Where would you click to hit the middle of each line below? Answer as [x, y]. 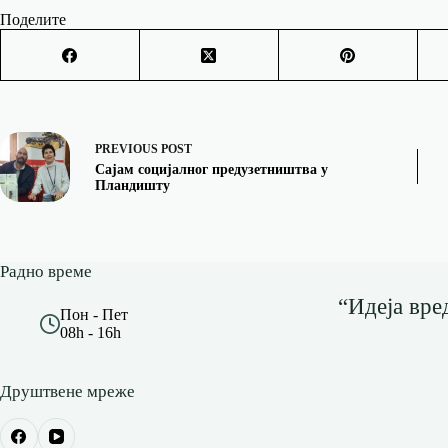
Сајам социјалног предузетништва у [211, 170]
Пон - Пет [94, 315]
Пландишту [132, 186]
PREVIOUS [128, 149]
